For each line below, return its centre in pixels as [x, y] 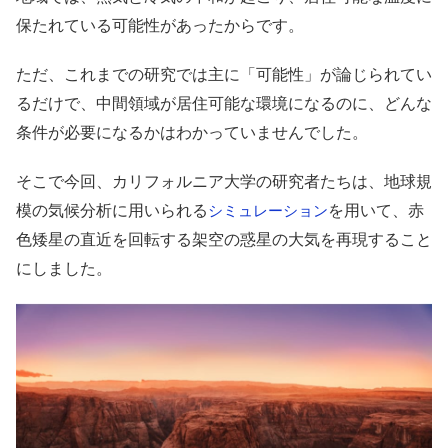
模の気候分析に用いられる [112, 209]
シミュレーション [268, 210]
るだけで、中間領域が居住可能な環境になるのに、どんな [224, 102]
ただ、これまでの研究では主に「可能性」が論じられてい [224, 73]
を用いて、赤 [376, 209]
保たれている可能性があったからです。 [160, 24]
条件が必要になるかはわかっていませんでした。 [192, 131]
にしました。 [64, 267]
